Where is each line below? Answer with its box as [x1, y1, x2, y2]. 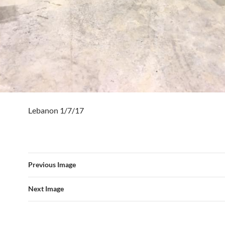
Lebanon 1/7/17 [28, 105, 84, 115]
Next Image [28, 184, 64, 193]
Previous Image [28, 160, 76, 169]
